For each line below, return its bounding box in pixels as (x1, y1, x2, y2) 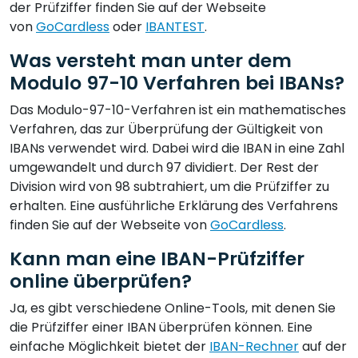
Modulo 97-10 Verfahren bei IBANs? (10, 69, 344, 96)
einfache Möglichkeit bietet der (10, 336, 209, 356)
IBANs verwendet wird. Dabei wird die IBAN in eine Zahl (10, 138, 344, 157)
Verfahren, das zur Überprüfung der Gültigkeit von (10, 119, 323, 138)
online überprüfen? (10, 267, 192, 294)
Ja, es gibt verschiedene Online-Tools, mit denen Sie (10, 298, 336, 317)
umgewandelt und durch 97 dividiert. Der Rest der (10, 157, 319, 177)
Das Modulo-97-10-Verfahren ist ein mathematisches (10, 100, 346, 119)
